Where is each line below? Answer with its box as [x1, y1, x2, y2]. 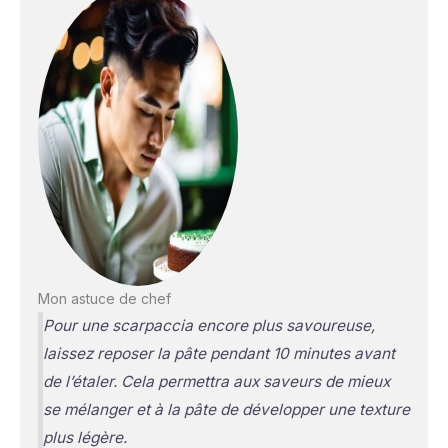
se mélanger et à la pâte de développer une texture [42, 399, 410, 419]
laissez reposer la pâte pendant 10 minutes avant [42, 343, 395, 363]
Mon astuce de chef [37, 289, 171, 307]
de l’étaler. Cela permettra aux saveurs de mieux [42, 371, 390, 391]
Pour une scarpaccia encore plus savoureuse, [42, 315, 375, 335]
